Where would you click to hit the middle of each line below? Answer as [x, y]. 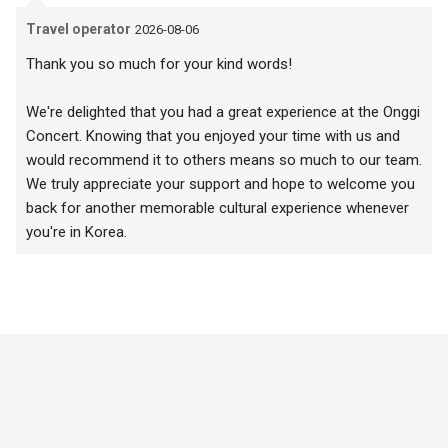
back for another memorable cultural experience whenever [217, 208]
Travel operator [78, 29]
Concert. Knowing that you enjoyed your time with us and [213, 136]
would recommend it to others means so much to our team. [224, 160]
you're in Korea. [76, 232]
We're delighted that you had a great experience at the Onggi [223, 112]
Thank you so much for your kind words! [159, 64]
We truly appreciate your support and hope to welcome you [220, 184]
